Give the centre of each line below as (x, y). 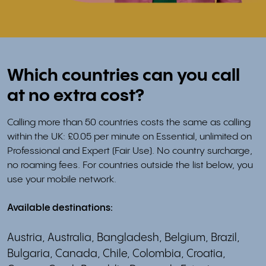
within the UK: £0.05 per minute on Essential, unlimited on (129, 137)
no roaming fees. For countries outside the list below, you (130, 165)
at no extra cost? (76, 96)
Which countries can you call (123, 76)
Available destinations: (60, 208)
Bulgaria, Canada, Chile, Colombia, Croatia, (116, 254)
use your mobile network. (62, 179)
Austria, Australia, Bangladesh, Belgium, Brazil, (123, 237)
